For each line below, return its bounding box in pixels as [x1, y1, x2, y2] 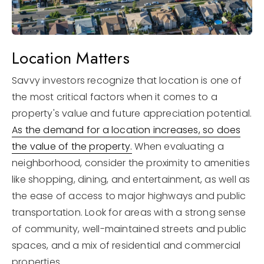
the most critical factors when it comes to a [12, 90, 217, 104]
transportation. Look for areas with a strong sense [12, 206, 246, 219]
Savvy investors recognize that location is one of [12, 74, 242, 87]
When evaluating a [132, 140, 224, 153]
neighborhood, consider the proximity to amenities [12, 156, 250, 170]
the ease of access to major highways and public [12, 189, 246, 203]
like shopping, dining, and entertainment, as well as [12, 173, 250, 186]
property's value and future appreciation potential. [12, 107, 252, 120]
